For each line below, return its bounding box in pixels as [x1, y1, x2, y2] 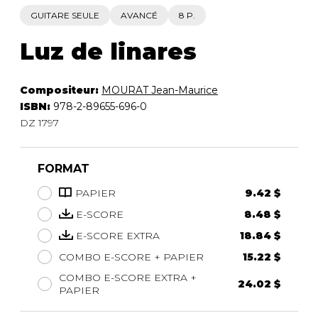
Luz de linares [20, 37, 197, 65]
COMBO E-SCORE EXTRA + [59, 270, 197, 284]
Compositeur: [20, 83, 102, 97]
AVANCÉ [121, 9, 158, 21]
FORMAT [38, 161, 89, 175]
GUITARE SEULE [31, 9, 99, 21]
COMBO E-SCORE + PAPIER [59, 250, 204, 263]
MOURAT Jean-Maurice [102, 83, 218, 97]
